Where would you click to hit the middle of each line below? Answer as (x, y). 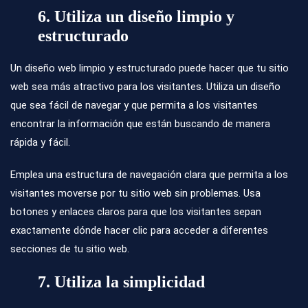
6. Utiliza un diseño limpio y (136, 17)
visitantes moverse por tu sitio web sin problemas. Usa (135, 194)
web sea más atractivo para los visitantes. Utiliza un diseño (145, 87)
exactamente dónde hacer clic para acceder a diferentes (139, 231)
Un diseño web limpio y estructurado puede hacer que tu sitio (150, 68)
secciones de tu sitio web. (70, 249)
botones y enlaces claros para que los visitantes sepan (136, 212)
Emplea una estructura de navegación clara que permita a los (149, 175)
